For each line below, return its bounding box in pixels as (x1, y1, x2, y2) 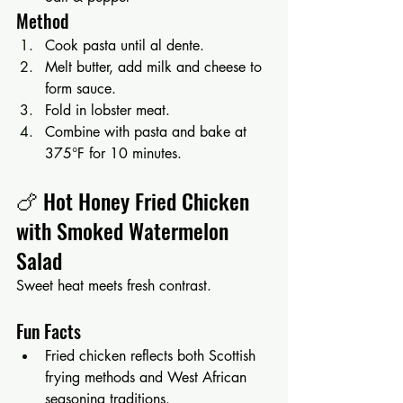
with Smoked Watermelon (16, 213, 234, 246)
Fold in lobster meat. (45, 100, 170, 120)
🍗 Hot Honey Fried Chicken (16, 184, 255, 217)
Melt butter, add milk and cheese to (45, 57, 266, 76)
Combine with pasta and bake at (45, 121, 251, 141)
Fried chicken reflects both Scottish (45, 345, 260, 365)
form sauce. (45, 78, 116, 98)
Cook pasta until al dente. (45, 35, 204, 55)
